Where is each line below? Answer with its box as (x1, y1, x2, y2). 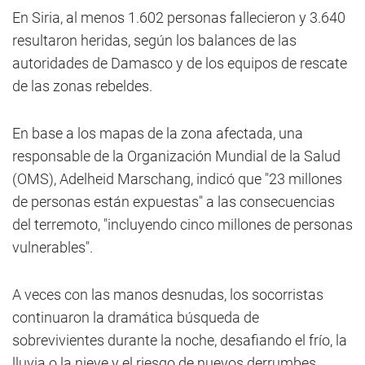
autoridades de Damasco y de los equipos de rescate (12, 55, 347, 72)
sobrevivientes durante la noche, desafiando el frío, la (12, 332, 347, 349)
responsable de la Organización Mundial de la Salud (12, 147, 341, 165)
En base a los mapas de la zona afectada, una (12, 125, 303, 142)
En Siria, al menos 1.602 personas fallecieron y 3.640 (12, 9, 345, 26)
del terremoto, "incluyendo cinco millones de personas (12, 216, 353, 233)
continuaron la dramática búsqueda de (12, 309, 259, 326)
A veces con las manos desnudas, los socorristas (12, 286, 323, 303)
